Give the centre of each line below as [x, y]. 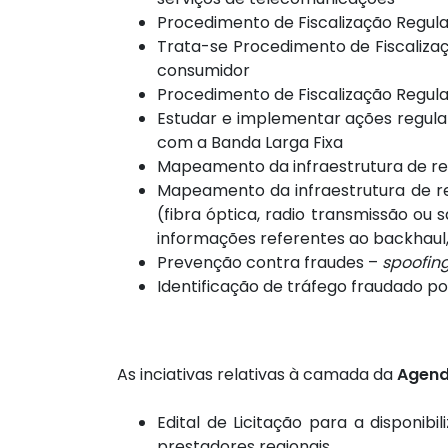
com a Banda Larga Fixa [250, 143]
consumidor [203, 71]
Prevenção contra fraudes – [269, 263]
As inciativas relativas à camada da [257, 375]
